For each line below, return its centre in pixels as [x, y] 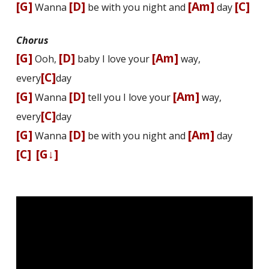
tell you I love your [129, 98]
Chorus [32, 41]
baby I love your [113, 59]
